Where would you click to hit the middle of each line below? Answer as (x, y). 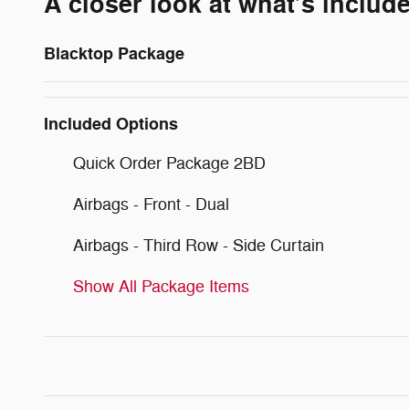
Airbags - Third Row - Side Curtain (199, 245)
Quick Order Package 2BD (169, 163)
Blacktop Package (114, 53)
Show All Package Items (161, 286)
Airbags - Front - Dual (151, 204)
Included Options (111, 124)
